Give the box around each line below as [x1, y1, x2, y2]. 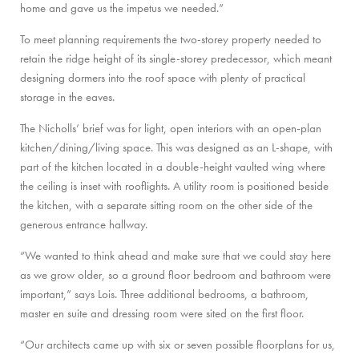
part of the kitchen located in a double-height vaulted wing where [20, 158, 325, 175]
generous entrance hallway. [20, 216, 147, 232]
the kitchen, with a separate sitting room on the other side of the [20, 196, 313, 213]
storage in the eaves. [20, 88, 115, 105]
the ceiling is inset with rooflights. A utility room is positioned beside [20, 177, 329, 194]
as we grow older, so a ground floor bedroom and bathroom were [20, 266, 331, 283]
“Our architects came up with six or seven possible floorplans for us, [20, 336, 335, 353]
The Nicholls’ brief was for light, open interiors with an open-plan [20, 119, 321, 136]
